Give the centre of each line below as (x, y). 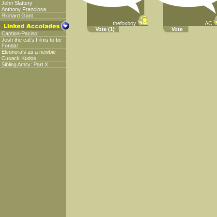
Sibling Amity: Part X (25, 64)
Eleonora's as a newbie (29, 52)
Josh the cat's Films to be (31, 40)
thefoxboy (124, 23)
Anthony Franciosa (24, 9)
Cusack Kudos (19, 58)
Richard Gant (17, 15)
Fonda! (10, 46)
